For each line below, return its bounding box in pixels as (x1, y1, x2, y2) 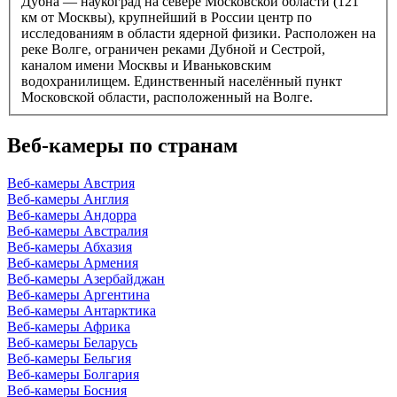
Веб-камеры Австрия (7, 175, 135, 191)
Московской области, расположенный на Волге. (21, 90, 313, 105)
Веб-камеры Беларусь (7, 335, 137, 351)
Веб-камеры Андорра (7, 207, 136, 223)
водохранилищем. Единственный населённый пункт (21, 74, 342, 90)
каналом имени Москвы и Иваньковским (21, 58, 271, 74)
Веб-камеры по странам (7, 134, 237, 158)
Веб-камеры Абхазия (7, 239, 132, 255)
